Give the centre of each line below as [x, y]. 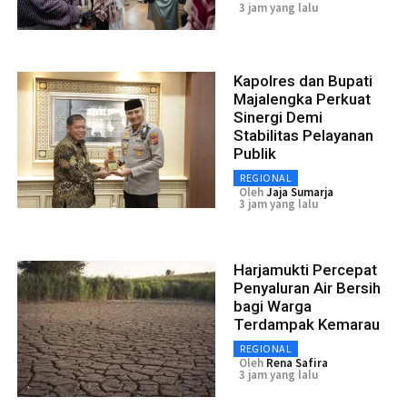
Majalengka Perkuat [302, 99]
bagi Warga [273, 306]
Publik [255, 153]
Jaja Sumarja [300, 192]
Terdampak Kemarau [307, 324]
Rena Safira [297, 362]
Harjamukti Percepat [305, 269]
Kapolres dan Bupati [303, 80]
